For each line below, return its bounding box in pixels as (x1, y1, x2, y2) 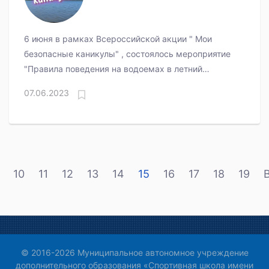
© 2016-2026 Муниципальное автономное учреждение (20, 247, 249, 258)
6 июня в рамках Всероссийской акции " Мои (24, 34, 212, 44)
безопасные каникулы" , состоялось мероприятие (24, 49, 231, 59)
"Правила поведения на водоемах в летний (24, 64, 202, 74)
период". (24, 79, 59, 89)
